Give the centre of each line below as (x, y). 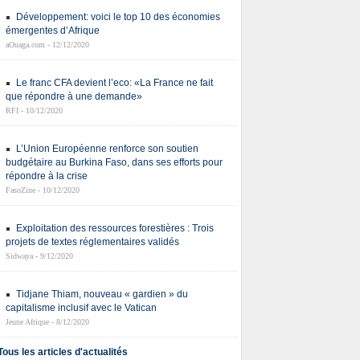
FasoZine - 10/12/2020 (43, 190)
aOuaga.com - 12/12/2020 (47, 45)
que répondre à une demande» (74, 96)
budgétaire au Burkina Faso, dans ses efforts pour (114, 162)
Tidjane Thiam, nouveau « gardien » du (102, 294)
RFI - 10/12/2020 (34, 110)
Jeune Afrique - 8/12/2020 (47, 322)
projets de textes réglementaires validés (92, 242)
